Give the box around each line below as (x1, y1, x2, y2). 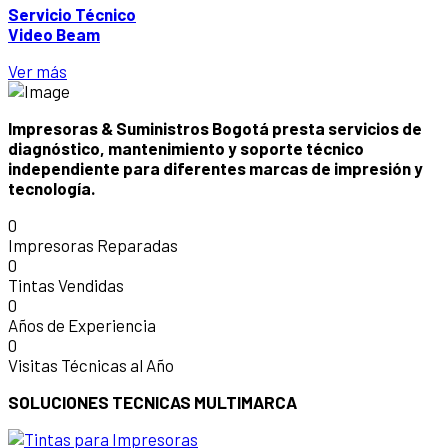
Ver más (8, 61, 67, 81)
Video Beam (8, 24, 100, 44)
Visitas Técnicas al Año (8, 355, 174, 375)
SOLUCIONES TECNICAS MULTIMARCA (8, 392, 297, 412)
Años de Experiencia (8, 315, 156, 335)
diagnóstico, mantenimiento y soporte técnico (8, 138, 364, 158)
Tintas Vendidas (8, 275, 124, 295)
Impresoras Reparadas (8, 235, 178, 255)
